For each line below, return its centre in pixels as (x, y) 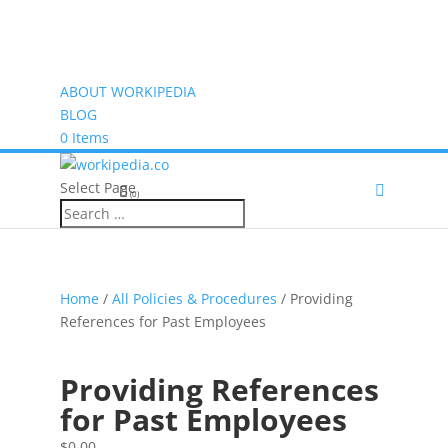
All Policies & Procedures (194, 298)
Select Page (97, 187)
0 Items (84, 137)
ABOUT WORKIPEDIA (127, 91)
